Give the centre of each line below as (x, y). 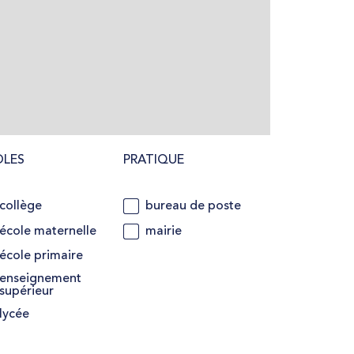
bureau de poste (194, 207)
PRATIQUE (154, 161)
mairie (164, 231)
